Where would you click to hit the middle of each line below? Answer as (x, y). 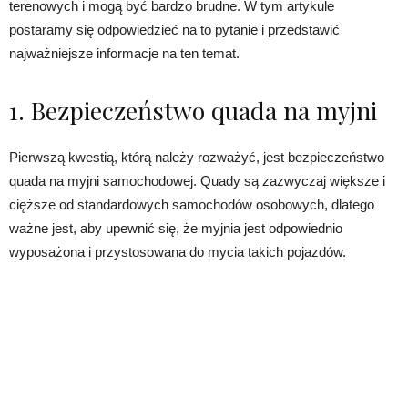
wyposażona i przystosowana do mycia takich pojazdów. (178, 252)
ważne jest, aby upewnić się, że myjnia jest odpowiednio (176, 229)
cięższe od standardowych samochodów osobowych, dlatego (192, 205)
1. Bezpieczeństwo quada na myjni (193, 111)
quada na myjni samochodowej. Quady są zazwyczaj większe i (197, 181)
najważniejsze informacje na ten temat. (124, 54)
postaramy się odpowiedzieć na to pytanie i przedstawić (174, 30)
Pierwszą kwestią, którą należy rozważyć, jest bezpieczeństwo (197, 158)
